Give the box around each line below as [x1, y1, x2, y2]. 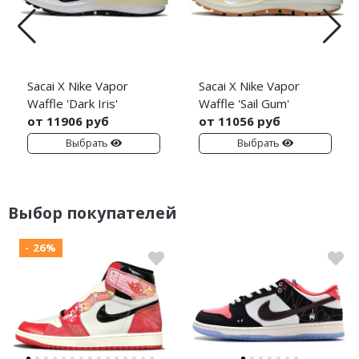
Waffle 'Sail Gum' [199, 95, 289, 111]
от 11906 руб [27, 112, 109, 129]
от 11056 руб [199, 112, 280, 129]
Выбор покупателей [8, 202, 177, 224]
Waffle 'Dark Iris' [27, 95, 118, 111]
